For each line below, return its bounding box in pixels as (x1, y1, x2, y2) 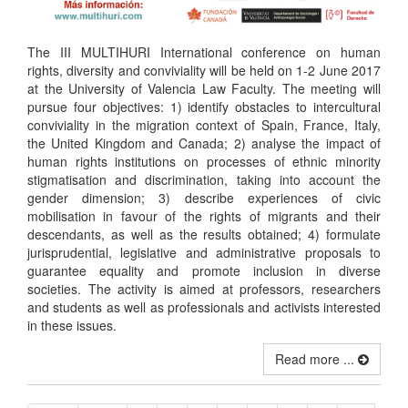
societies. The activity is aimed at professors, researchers (27, 279, 381, 298)
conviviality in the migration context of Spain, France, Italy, (27, 115, 381, 134)
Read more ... (275, 349, 358, 368)
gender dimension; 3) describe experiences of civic (27, 188, 381, 207)
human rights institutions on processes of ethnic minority (27, 151, 381, 170)
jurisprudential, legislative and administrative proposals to (27, 242, 381, 261)
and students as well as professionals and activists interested (27, 297, 381, 316)
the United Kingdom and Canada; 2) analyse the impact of (27, 133, 381, 152)
